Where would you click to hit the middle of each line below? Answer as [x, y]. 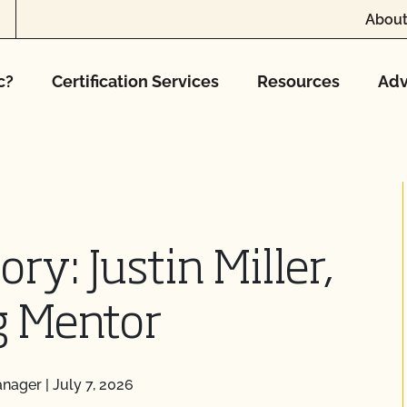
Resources [298, 81]
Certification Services [135, 81]
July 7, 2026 [93, 385]
